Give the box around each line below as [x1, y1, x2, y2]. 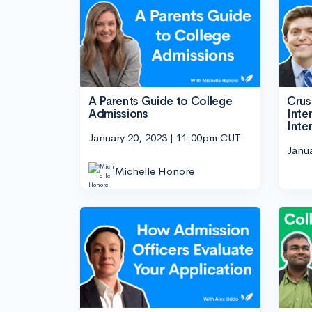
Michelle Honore [115, 164, 194, 178]
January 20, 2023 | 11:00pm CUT [88, 130, 241, 144]
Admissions [88, 107, 148, 122]
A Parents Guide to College [88, 94, 233, 109]
